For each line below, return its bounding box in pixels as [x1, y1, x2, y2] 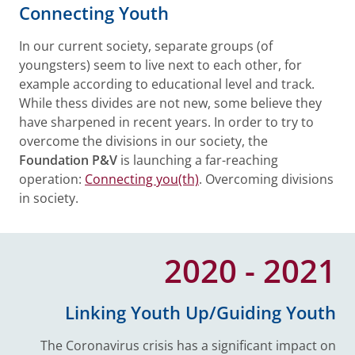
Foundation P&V [19, 151, 117, 169]
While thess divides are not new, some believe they [19, 94, 322, 112]
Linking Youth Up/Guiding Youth [65, 300, 336, 325]
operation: [19, 170, 85, 188]
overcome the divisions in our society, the [19, 132, 268, 150]
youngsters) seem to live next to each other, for [19, 56, 302, 74]
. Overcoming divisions [199, 170, 334, 188]
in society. [19, 189, 78, 207]
